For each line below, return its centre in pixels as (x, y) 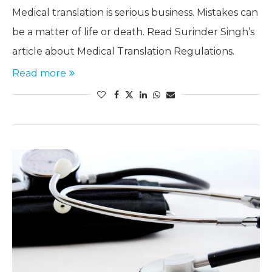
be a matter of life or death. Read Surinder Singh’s (133, 32)
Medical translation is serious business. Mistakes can (135, 12)
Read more (39, 73)
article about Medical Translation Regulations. (123, 51)
